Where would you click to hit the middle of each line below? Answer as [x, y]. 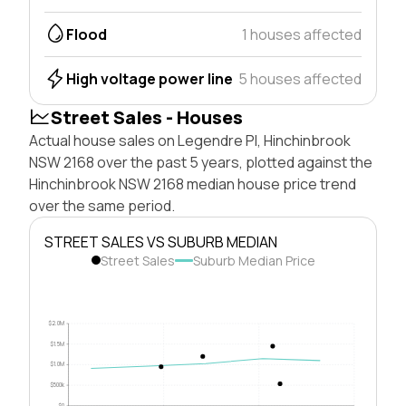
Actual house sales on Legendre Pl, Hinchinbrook [190, 140]
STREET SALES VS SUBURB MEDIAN [161, 242]
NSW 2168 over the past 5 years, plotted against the [201, 162]
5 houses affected [300, 78]
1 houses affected [302, 34]
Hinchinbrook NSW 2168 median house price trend [193, 184]
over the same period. [102, 205]
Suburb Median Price [254, 260]
